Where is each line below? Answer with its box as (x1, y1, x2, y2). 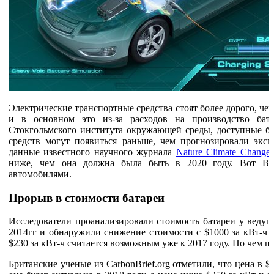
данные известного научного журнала (9, 147, 176, 157)
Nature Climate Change (176, 147, 270, 157)
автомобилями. (9, 169, 72, 179)
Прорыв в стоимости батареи (9, 191, 165, 204)
